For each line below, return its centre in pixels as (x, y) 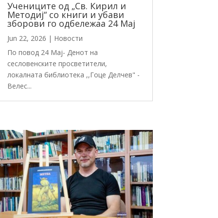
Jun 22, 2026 (27, 38)
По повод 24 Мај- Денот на (52, 52)
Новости (68, 38)
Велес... (19, 86)
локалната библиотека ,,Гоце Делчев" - (73, 74)
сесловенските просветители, (57, 63)
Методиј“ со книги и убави (65, 14)
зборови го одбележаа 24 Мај (71, 23)
